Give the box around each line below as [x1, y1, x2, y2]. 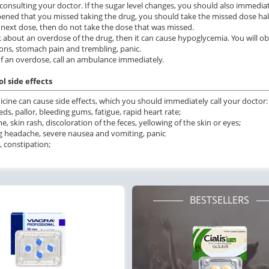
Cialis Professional [121, 243, 184, 254]
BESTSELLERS [190, 193, 250, 207]
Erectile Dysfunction [121, 232, 187, 242]
